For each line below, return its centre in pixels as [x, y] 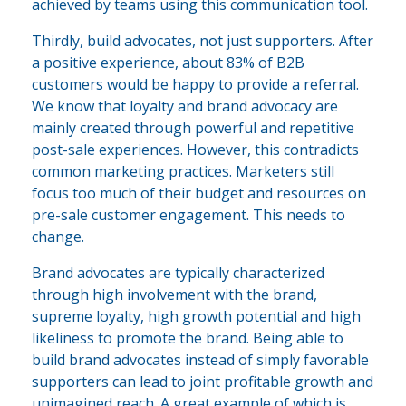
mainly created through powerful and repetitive [193, 128]
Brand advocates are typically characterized [178, 273]
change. [58, 237]
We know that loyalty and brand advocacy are [185, 106]
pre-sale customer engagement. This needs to [188, 215]
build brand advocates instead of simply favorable [200, 360]
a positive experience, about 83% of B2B [168, 63]
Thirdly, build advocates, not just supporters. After [203, 41]
